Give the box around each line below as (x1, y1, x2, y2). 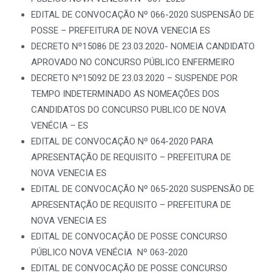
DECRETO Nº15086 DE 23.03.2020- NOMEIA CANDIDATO (31, 41, 255, 52)
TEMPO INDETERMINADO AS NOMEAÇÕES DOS (31, 88, 219, 99)
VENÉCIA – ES (31, 120, 88, 131)
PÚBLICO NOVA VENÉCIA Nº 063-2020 (31, 247, 190, 258)
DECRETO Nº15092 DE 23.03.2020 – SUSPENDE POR (31, 73, 238, 83)
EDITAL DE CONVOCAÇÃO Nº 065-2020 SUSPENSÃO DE (31, 183, 254, 194)
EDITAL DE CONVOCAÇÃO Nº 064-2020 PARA (31, 136, 213, 147)
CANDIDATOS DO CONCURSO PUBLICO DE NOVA (31, 104, 226, 115)
